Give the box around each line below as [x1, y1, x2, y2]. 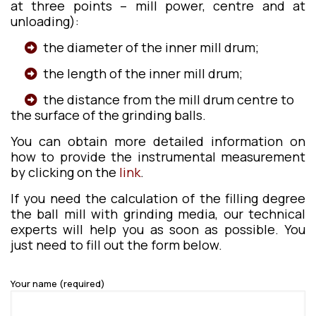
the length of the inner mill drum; [37, 65, 243, 82]
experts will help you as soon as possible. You [11, 221, 305, 238]
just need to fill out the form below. [11, 236, 222, 253]
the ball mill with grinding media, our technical [11, 205, 305, 222]
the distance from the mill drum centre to [37, 91, 294, 108]
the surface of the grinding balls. [11, 107, 206, 123]
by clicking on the [11, 164, 119, 181]
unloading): [11, 13, 79, 30]
